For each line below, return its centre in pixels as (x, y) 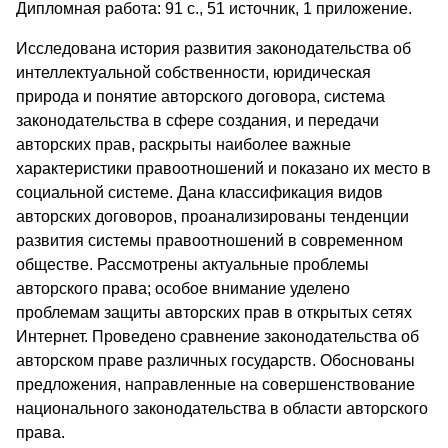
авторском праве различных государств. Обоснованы (215, 361)
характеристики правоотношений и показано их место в (223, 169)
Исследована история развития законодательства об (213, 49)
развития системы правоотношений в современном (209, 241)
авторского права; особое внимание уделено (183, 289)
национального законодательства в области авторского (222, 409)
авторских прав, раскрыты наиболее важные (183, 145)
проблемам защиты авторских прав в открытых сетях (214, 313)
